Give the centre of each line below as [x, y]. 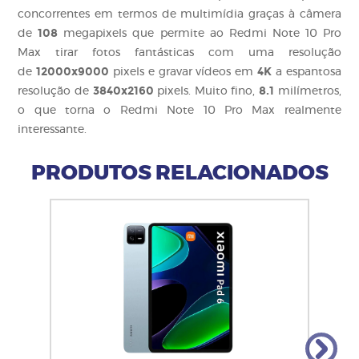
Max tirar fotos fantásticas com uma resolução [179, 53]
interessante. [52, 130]
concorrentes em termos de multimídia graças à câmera [179, 14]
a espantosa [307, 72]
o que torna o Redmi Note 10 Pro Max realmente [179, 111]
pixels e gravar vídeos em [184, 72]
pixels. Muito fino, [206, 91]
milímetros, [308, 91]
